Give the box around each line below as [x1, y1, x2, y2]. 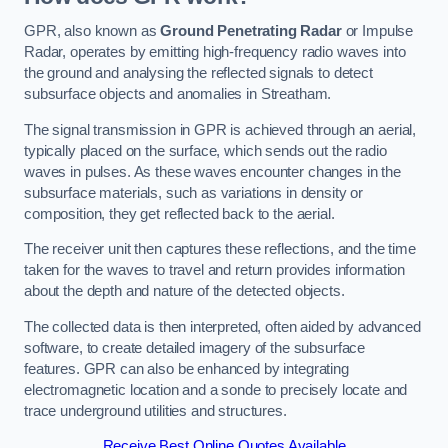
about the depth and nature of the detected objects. [24, 283, 345, 300]
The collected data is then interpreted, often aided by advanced [24, 318, 421, 335]
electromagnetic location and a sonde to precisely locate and [24, 381, 408, 398]
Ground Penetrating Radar [160, 23, 342, 40]
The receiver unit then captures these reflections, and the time [24, 241, 416, 258]
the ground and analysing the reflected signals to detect [24, 65, 373, 82]
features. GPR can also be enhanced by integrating [24, 360, 349, 377]
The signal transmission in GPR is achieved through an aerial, [24, 121, 417, 138]
